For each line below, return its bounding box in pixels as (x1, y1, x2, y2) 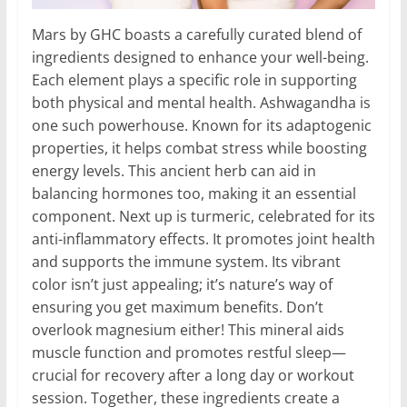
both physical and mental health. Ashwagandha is (31, 93, 371, 114)
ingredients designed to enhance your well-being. (31, 47, 369, 68)
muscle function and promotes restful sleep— (31, 342, 346, 363)
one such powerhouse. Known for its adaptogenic (31, 115, 372, 136)
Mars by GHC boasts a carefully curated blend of (31, 25, 362, 45)
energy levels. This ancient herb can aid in (31, 161, 316, 182)
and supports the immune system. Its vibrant (31, 252, 341, 273)
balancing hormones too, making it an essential (31, 184, 356, 204)
